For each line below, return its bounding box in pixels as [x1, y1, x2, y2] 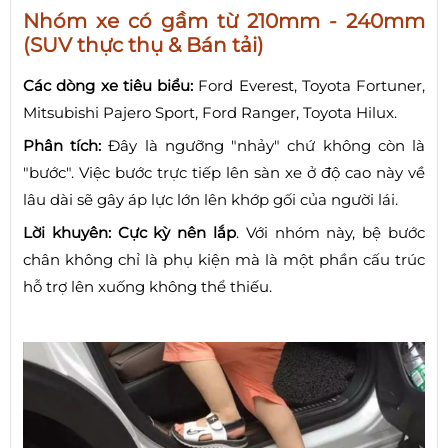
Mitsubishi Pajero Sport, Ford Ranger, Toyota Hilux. [23, 103, 397, 122]
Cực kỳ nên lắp [117, 223, 237, 242]
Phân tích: [23, 136, 102, 155]
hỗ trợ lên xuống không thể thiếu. [23, 277, 272, 296]
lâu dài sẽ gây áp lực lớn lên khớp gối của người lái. [23, 190, 398, 209]
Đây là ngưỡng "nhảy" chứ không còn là [101, 136, 426, 155]
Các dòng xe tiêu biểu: [23, 76, 193, 95]
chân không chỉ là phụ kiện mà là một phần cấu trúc [23, 250, 425, 269]
